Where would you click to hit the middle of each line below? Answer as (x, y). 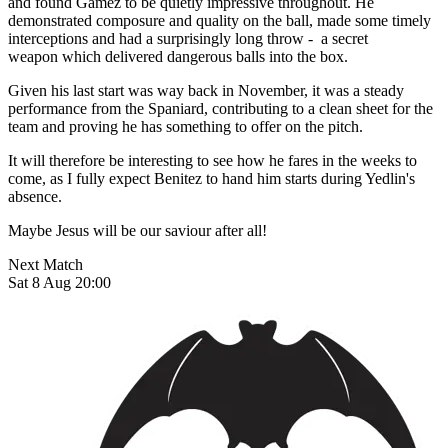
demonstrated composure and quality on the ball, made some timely (219, 20)
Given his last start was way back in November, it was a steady (206, 90)
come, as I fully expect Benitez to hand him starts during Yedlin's (211, 178)
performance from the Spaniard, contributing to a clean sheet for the (220, 108)
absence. (35, 196)
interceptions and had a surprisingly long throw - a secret (188, 38)
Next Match (45, 264)
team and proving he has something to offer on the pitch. (185, 126)
